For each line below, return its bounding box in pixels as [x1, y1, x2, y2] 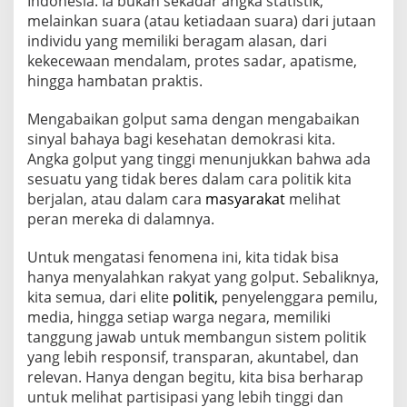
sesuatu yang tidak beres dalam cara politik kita [27, 169, 352, 190]
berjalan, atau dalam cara [27, 189, 205, 210]
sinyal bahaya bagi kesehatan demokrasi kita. [27, 129, 335, 150]
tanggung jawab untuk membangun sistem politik [27, 327, 366, 348]
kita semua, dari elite [27, 287, 173, 308]
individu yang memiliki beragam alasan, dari [27, 31, 327, 52]
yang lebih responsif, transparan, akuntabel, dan [27, 347, 359, 368]
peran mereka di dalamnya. [27, 209, 214, 230]
